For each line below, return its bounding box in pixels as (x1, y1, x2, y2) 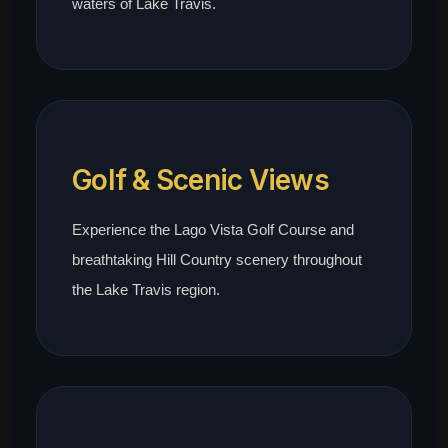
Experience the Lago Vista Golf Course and (72, 221, 355, 239)
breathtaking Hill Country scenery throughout (72, 251, 363, 269)
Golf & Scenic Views (72, 163, 329, 198)
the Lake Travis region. (72, 281, 221, 299)
